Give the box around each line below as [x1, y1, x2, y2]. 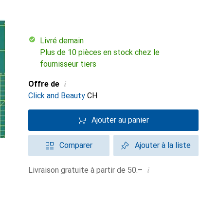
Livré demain [44, 36, 84, 45]
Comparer [59, 141, 92, 150]
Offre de [28, 79, 59, 89]
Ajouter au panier [91, 115, 149, 125]
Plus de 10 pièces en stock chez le [40, 48, 160, 57]
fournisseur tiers [40, 59, 96, 69]
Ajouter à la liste [135, 141, 191, 150]
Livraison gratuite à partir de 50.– [33, 165, 143, 175]
